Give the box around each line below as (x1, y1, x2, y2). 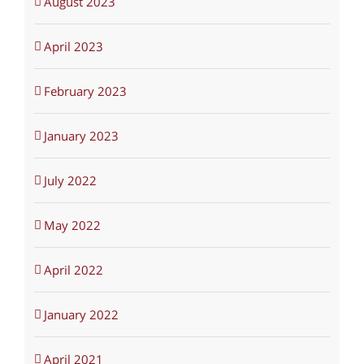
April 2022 (43, 262, 103, 279)
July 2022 (43, 172, 97, 189)
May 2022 (43, 217, 101, 234)
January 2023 (43, 128, 119, 145)
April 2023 (43, 38, 103, 55)
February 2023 (43, 83, 127, 100)
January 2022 (43, 306, 119, 323)
